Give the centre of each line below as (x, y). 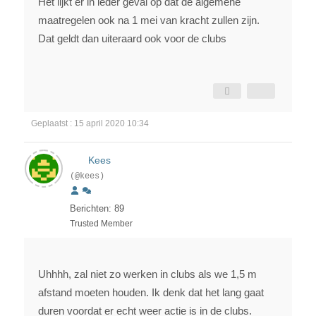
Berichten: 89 (97, 209)
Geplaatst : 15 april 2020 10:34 (90, 124)
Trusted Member (101, 224)
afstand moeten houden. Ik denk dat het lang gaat (151, 293)
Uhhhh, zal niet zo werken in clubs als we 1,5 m (147, 274)
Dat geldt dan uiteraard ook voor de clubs (132, 39)
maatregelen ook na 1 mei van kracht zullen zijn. (149, 20)
